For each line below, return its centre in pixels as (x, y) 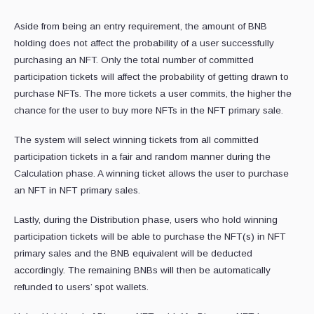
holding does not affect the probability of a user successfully (144, 43)
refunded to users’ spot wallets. (81, 287)
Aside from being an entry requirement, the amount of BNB (141, 27)
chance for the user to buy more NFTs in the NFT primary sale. (149, 111)
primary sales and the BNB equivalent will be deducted (133, 254)
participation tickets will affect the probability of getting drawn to (151, 77)
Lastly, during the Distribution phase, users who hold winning (146, 220)
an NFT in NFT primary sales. (77, 191)
